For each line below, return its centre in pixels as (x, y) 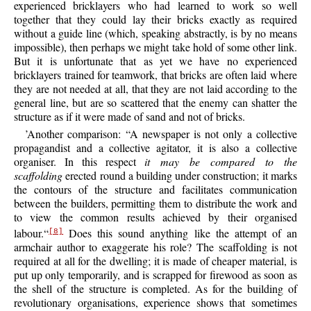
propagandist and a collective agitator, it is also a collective (155, 147)
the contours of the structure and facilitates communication (155, 189)
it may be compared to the (220, 161)
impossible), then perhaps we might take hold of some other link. (155, 47)
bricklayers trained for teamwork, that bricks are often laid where (155, 74)
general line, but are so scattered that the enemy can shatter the (155, 102)
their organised (262, 217)
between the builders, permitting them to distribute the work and (155, 203)
